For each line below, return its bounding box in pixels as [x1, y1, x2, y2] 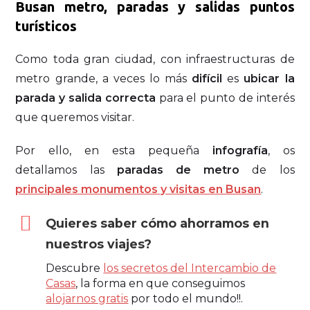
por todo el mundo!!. [128, 291, 244, 305]
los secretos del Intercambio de [103, 261, 277, 275]
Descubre [46, 261, 104, 275]
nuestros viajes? [46, 237, 152, 252]
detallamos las [15, 163, 117, 177]
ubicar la [244, 72, 295, 86]
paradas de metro [116, 163, 240, 177]
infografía [212, 144, 268, 158]
